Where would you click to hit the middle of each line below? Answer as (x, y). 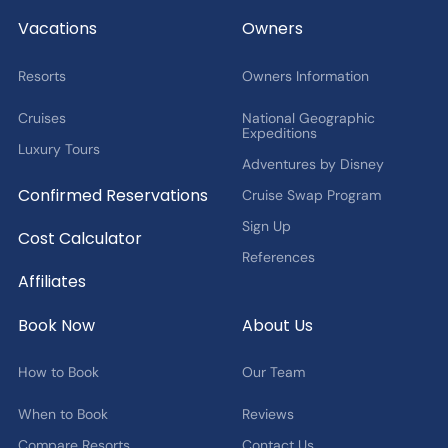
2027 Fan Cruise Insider (184, 17)
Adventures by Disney (312, 163)
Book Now (56, 325)
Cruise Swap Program (311, 194)
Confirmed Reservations (112, 196)
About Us (277, 325)
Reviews (267, 413)
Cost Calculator (79, 239)
